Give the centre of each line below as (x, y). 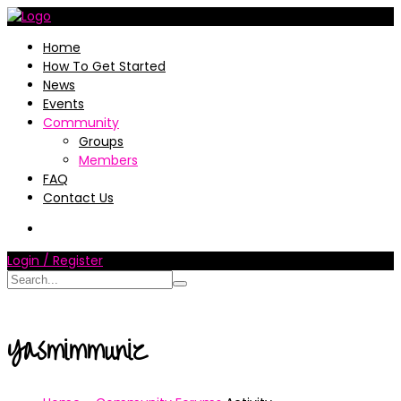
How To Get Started (104, 66)
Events (64, 104)
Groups (101, 141)
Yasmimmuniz (77, 350)
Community (81, 123)
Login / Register (55, 260)
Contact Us (78, 198)
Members (108, 160)
